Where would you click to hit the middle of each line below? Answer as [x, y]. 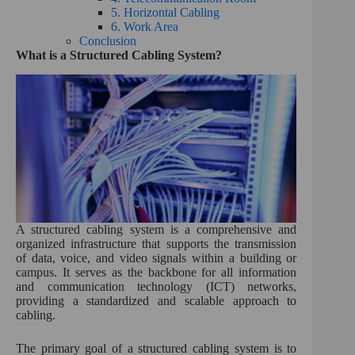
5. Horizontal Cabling [165, 12]
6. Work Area [145, 26]
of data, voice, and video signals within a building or [157, 258]
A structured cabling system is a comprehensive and [157, 230]
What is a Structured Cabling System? [119, 55]
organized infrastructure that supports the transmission [157, 244]
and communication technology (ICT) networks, [157, 287]
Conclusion [108, 40]
